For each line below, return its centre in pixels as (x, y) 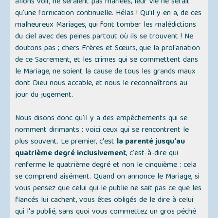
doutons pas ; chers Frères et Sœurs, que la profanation (108, 49)
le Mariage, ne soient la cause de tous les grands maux (106, 72)
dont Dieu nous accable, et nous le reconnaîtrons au (101, 84)
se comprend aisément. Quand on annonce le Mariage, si (108, 177)
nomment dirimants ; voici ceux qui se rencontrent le (102, 131)
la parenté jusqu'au (151, 142)
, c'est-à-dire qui (152, 154)
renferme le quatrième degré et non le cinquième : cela (106, 166)
